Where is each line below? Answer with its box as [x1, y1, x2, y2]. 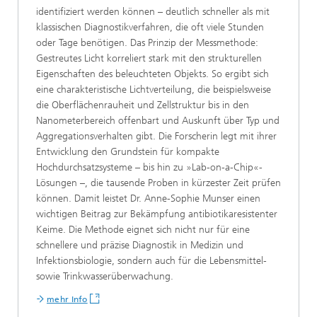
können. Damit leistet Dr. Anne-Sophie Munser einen [36, 192, 260, 204]
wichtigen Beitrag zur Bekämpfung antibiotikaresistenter [36, 207, 277, 220]
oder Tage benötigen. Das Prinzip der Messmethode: [36, 36, 258, 49]
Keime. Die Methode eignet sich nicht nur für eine [36, 223, 250, 236]
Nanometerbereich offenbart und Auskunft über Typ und [36, 114, 279, 127]
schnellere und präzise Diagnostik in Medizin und [36, 238, 243, 251]
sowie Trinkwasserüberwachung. [36, 270, 173, 282]
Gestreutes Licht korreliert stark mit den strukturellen [36, 52, 262, 64]
